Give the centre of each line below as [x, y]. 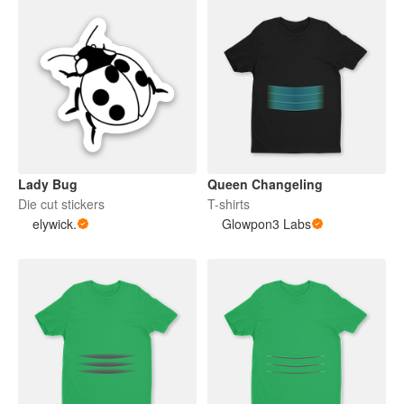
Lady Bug [48, 184]
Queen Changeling [265, 184]
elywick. [55, 223]
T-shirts [229, 203]
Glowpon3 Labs [266, 223]
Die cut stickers [61, 203]
